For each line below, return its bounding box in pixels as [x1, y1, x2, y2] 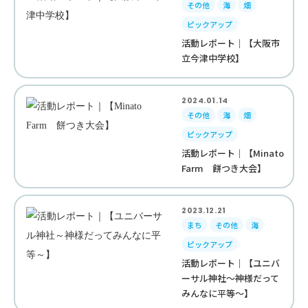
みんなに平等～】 [181, 287, 254, 300]
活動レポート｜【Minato [181, 146, 285, 159]
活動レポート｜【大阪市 [181, 36, 280, 49]
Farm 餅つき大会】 [181, 162, 267, 175]
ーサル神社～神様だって [181, 272, 280, 285]
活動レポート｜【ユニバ [181, 256, 280, 269]
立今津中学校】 [181, 52, 245, 65]
